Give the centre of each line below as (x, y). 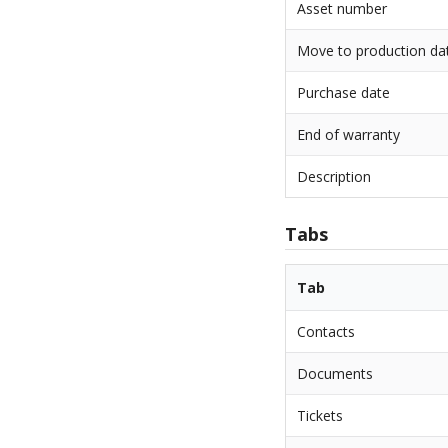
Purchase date (344, 92)
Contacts (326, 332)
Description (334, 176)
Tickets (320, 416)
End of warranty (349, 134)
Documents (335, 374)
